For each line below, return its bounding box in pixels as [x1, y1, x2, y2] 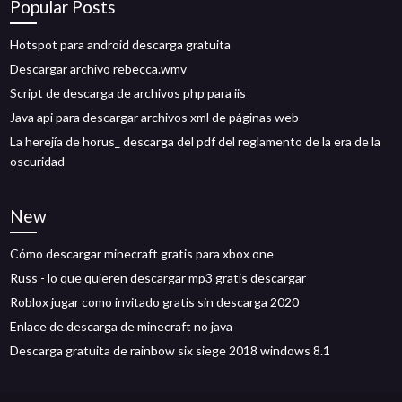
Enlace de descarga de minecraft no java [10, 319, 233, 334]
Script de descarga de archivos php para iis [10, 85, 247, 100]
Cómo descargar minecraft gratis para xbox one [10, 246, 275, 261]
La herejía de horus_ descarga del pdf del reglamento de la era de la [10, 134, 381, 149]
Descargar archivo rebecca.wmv [10, 61, 188, 76]
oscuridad [10, 153, 66, 169]
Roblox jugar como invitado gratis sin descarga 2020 [10, 294, 300, 310]
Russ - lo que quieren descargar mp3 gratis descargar [10, 270, 307, 285]
